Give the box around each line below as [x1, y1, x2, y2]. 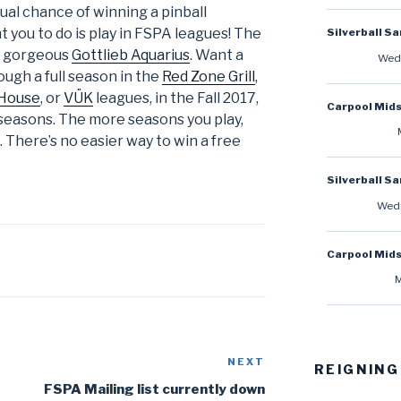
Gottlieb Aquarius [72, 47, 190, 64]
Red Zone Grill [162, 68, 255, 86]
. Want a [190, 47, 243, 64]
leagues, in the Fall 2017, [93, 90, 259, 107]
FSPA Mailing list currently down [44, 381, 266, 398]
